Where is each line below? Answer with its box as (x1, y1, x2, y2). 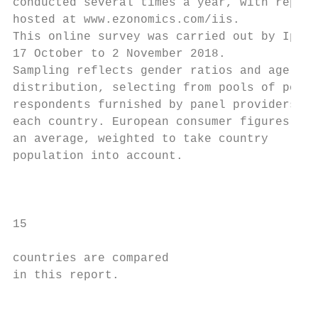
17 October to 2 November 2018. (13, 48, 226, 60)
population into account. (13, 150, 183, 163)
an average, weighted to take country (13, 133, 268, 146)
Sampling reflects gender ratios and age (13, 65, 290, 77)
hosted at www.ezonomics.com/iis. (13, 13, 240, 26)
